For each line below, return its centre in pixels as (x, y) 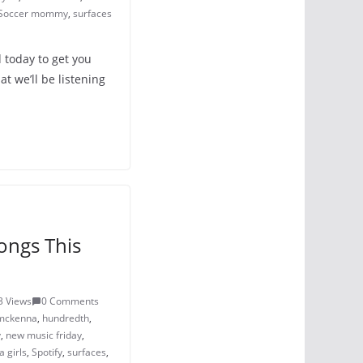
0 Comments (70, 301)
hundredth (66, 318)
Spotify (47, 352)
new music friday (44, 335)
